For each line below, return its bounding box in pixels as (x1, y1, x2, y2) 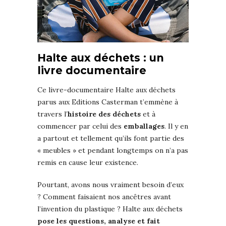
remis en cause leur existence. (37, 157, 138, 167)
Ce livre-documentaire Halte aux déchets (37, 85, 176, 94)
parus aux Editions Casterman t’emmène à (37, 97, 178, 106)
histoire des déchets (68, 109, 141, 119)
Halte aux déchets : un (37, 51, 164, 64)
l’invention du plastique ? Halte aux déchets (37, 204, 183, 213)
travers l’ (37, 109, 68, 119)
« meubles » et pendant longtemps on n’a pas (37, 145, 188, 155)
